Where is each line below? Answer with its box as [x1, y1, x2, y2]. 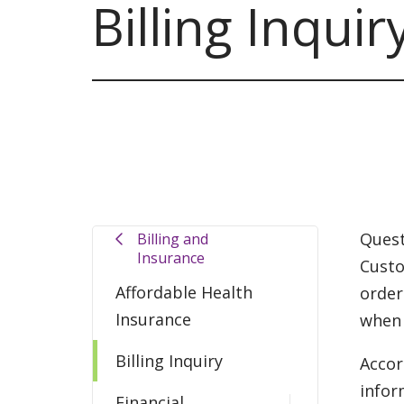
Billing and [136, 228, 208, 249]
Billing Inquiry [115, 349, 223, 372]
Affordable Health [115, 280, 252, 303]
